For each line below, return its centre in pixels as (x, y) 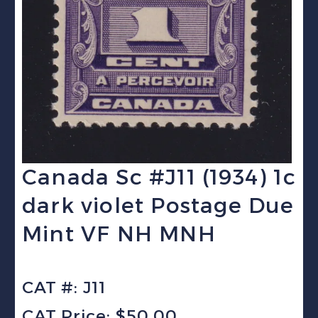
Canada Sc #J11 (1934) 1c (159, 177)
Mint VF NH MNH (119, 234)
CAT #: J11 (64, 287)
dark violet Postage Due (158, 205)
